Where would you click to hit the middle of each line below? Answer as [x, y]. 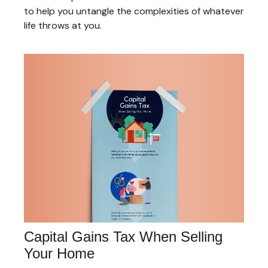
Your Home [59, 254]
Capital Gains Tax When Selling [123, 237]
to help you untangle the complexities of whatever [134, 11]
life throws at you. [63, 26]
